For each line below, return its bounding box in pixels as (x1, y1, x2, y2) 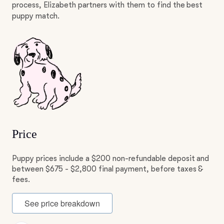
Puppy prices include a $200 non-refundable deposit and (12, 154, 209, 163)
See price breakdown (24, 197, 100, 209)
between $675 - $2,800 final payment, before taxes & (12, 164, 204, 173)
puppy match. (12, 11, 59, 21)
